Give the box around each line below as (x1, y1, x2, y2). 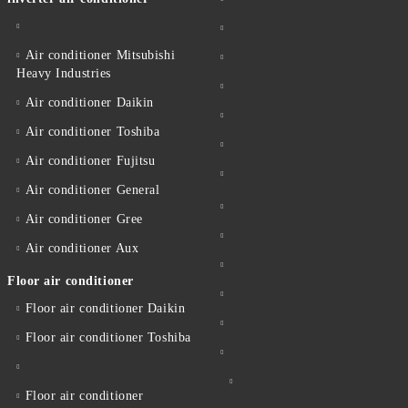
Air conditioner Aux (25, 241, 139, 256)
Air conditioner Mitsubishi (25, 48, 176, 63)
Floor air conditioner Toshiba (25, 331, 191, 345)
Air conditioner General (25, 183, 160, 198)
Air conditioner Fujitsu (25, 154, 156, 168)
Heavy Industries (16, 66, 111, 81)
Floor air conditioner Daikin (25, 301, 186, 316)
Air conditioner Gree (25, 212, 143, 227)
